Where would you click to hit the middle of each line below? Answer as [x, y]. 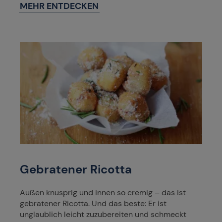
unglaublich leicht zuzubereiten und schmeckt [103, 214]
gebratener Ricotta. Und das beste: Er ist [93, 203]
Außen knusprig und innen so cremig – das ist [103, 192]
